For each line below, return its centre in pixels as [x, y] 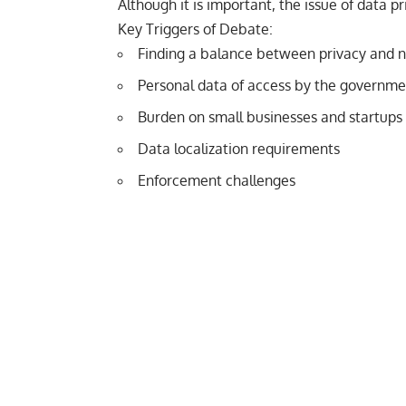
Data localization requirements [239, 149]
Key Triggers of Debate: [195, 29]
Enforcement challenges [217, 181]
